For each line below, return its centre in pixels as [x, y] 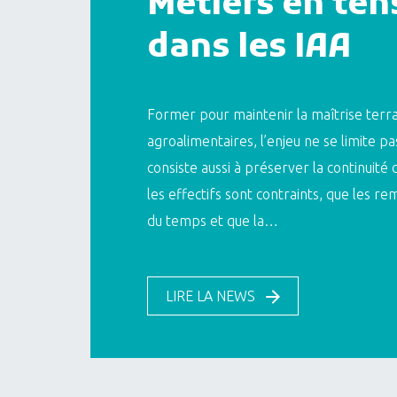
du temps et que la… [213, 221]
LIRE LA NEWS [210, 296]
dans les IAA [249, 49]
